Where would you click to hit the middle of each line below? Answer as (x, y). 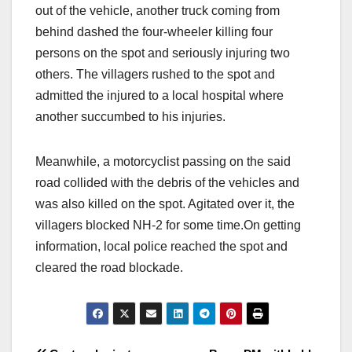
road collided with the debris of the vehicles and (167, 183)
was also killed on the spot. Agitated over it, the (165, 204)
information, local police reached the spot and (161, 247)
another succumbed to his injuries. (130, 117)
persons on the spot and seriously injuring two (163, 53)
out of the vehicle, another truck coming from (158, 11)
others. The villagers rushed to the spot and (155, 75)
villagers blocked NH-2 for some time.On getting (168, 225)
